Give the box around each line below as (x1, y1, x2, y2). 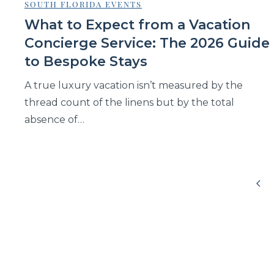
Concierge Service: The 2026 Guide (24, 35, 270, 52)
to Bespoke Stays (24, 53, 147, 70)
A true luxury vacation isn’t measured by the (24, 80, 243, 92)
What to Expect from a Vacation (24, 17, 250, 34)
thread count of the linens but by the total (24, 97, 234, 109)
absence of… (24, 114, 84, 126)
